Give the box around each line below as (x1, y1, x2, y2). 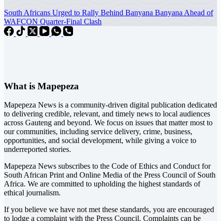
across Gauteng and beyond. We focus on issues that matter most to (4, 118, 213, 127)
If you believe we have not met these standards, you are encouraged (4, 205, 214, 214)
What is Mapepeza (4, 80, 79, 91)
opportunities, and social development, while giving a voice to (4, 136, 196, 145)
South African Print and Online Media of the (4, 171, 144, 180)
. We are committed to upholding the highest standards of (24, 180, 200, 188)
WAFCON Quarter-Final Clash (4, 17, 102, 26)
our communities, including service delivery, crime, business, (4, 127, 192, 136)
